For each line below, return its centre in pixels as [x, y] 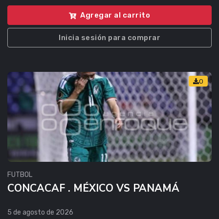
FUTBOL [20, 175]
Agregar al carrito [115, 15]
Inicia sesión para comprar [109, 37]
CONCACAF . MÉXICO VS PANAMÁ [93, 188]
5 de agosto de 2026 [40, 212]
